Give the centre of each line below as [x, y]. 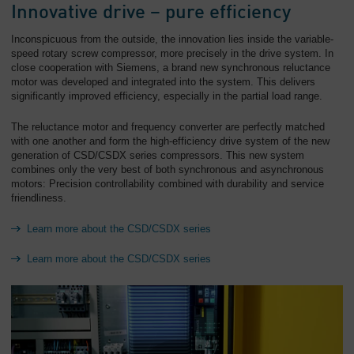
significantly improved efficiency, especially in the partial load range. [168, 96]
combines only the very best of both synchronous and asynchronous [168, 170]
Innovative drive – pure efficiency [151, 14]
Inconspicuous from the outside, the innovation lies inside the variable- [172, 40]
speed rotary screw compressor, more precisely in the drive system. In [172, 54]
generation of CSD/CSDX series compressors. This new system [158, 156]
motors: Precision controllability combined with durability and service [168, 184]
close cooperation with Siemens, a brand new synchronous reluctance [171, 68]
